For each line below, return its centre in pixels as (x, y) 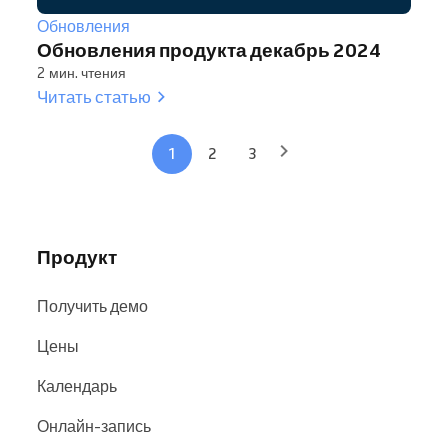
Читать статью (94, 96)
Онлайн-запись (94, 425)
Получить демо (92, 305)
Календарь (77, 385)
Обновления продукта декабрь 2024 (209, 49)
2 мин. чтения (81, 72)
